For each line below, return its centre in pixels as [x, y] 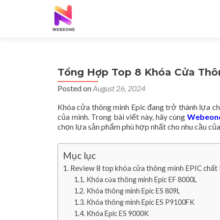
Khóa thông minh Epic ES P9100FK [140, 202]
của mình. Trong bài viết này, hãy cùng [122, 117]
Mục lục [79, 155]
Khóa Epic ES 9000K [117, 213]
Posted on [75, 88]
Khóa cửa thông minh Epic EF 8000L [141, 179]
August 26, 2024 [119, 88]
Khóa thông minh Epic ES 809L [133, 191]
